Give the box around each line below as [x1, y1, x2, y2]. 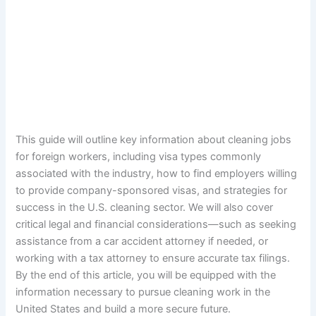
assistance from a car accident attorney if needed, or [16, 234, 269, 248]
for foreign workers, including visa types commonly [16, 150, 262, 163]
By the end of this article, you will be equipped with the [16, 268, 276, 281]
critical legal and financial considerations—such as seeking [16, 217, 297, 231]
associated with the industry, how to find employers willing [16, 166, 298, 180]
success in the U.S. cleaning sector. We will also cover [16, 200, 274, 214]
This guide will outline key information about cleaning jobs [16, 133, 292, 146]
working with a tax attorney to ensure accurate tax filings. [16, 251, 291, 265]
